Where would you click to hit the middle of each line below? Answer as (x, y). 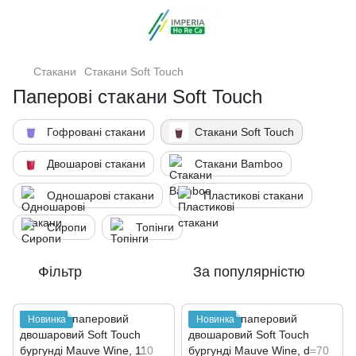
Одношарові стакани (101, 195)
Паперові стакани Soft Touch (137, 97)
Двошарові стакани (96, 164)
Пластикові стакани (253, 195)
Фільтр (60, 272)
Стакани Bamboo (239, 164)
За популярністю (249, 272)
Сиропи (67, 227)
